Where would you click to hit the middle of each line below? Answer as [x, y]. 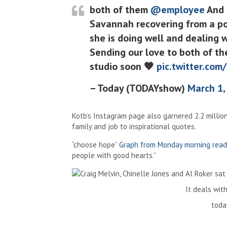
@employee [178, 10]
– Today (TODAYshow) [139, 88]
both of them [120, 10]
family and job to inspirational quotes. [134, 126]
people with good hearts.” [114, 155]
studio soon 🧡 [123, 66]
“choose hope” [96, 145]
